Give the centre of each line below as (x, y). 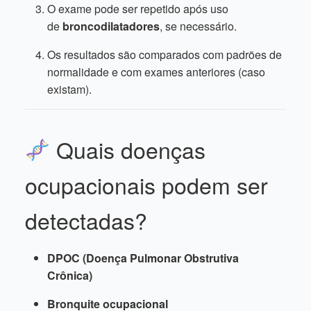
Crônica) (70, 275)
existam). (69, 89)
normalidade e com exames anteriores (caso (156, 72)
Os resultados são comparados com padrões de (165, 54)
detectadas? (86, 220)
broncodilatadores (111, 26)
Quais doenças (128, 149)
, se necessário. (198, 26)
